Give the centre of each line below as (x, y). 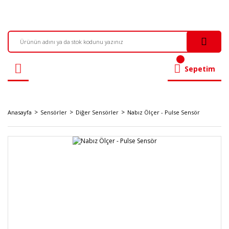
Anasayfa (20, 112)
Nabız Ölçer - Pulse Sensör (164, 112)
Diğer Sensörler (97, 112)
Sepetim (200, 69)
